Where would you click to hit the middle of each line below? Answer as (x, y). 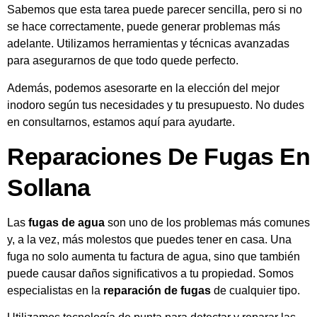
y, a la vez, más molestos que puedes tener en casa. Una (149, 239)
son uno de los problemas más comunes (207, 222)
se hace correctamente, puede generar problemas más (144, 27)
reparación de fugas (157, 290)
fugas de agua (67, 222)
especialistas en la (55, 290)
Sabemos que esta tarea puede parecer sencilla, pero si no (155, 10)
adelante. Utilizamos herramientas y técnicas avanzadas (148, 44)
